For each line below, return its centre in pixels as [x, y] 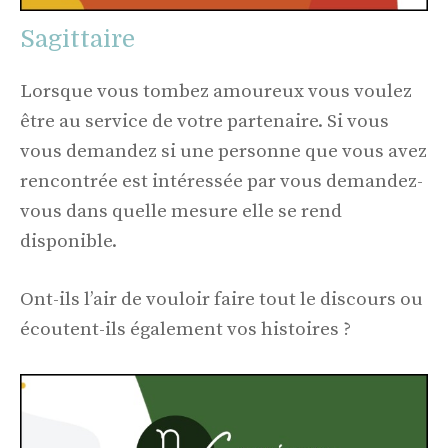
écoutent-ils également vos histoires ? [185, 330]
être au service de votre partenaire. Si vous [204, 121]
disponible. [68, 241]
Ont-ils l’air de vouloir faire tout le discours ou [221, 300]
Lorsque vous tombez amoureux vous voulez [216, 91]
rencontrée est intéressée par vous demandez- [221, 181]
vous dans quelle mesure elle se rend [181, 211]
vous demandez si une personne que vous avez [223, 151]
